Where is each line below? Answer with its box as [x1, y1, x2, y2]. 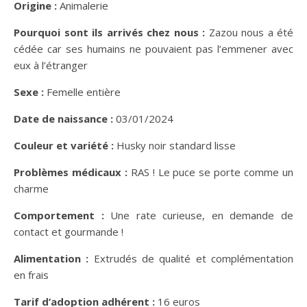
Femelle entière [44, 84, 121, 99]
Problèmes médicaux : [14, 164, 127, 179]
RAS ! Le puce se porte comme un [127, 164, 294, 179]
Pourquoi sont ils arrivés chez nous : [14, 25, 205, 39]
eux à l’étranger [14, 58, 88, 72]
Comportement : [14, 208, 104, 222]
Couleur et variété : [14, 138, 114, 152]
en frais [14, 267, 49, 282]
